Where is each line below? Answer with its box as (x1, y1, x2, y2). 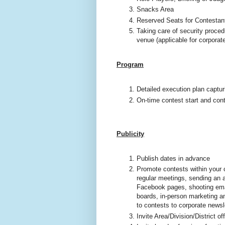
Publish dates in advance (137, 154, 212, 162)
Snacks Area (137, 6, 174, 14)
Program (117, 61, 144, 69)
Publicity (117, 130, 144, 138)
